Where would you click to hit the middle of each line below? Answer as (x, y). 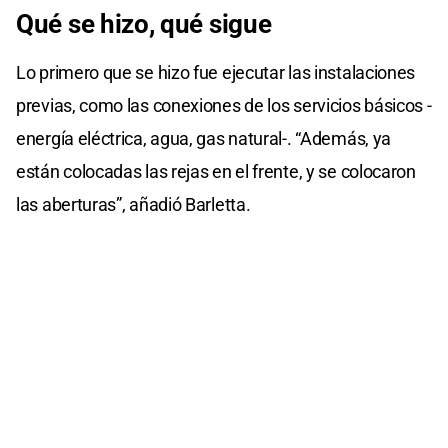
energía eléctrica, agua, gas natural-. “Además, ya (204, 138)
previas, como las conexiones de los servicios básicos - (224, 105)
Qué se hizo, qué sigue (144, 23)
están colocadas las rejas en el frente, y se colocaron (216, 171)
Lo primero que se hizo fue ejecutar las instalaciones (216, 72)
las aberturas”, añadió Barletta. (133, 204)
